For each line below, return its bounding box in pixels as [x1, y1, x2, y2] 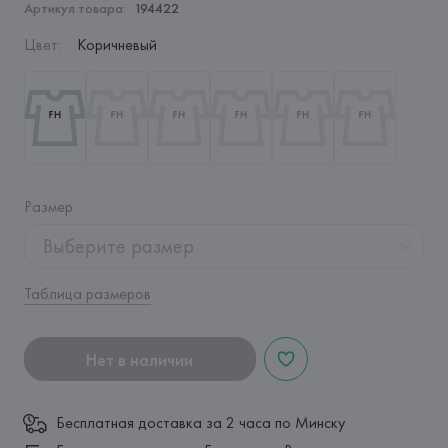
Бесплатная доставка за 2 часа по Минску [55, 412, 345, 433]
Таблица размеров [23, 283, 151, 304]
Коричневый [76, 34, 157, 55]
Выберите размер [42, 233, 194, 259]
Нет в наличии [86, 347, 194, 371]
